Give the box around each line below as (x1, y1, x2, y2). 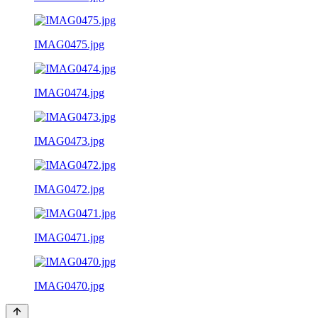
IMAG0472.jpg (34, 182, 104, 195)
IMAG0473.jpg (34, 134, 104, 147)
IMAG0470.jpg (34, 279, 104, 292)
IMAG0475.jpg (34, 38, 104, 50)
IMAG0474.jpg (34, 86, 104, 99)
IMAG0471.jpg (34, 231, 104, 243)
